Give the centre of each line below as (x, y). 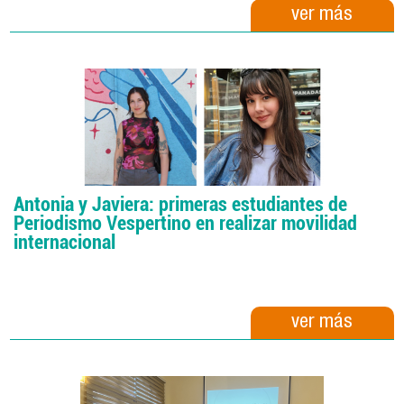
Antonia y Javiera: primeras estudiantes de (181, 204)
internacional (65, 242)
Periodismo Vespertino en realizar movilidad (186, 223)
